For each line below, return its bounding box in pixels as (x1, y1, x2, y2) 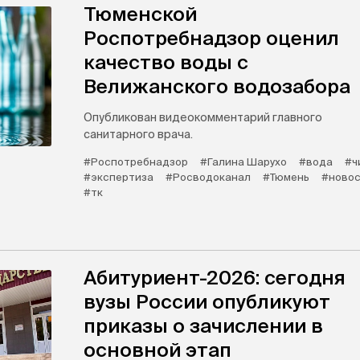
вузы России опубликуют (84, 291, 330, 313)
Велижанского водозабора (84, 76, 350, 98)
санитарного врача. (84, 128, 193, 141)
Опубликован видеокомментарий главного (84, 111, 322, 125)
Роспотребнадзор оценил (84, 27, 339, 50)
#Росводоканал (166, 171, 251, 184)
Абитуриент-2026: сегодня (84, 267, 346, 289)
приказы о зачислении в (84, 315, 323, 337)
